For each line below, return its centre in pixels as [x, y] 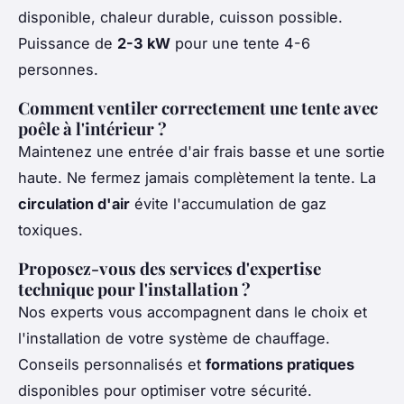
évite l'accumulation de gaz [228, 203]
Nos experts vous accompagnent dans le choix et [193, 312]
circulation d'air [74, 203]
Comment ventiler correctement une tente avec [198, 107]
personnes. [58, 69]
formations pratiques [280, 364]
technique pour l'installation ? [134, 289]
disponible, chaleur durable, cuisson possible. [180, 17]
